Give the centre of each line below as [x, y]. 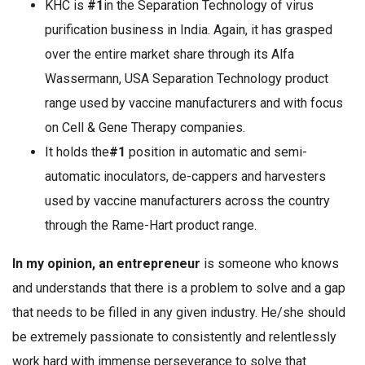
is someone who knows [270, 264]
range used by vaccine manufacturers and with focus [194, 103]
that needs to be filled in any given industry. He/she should [179, 313]
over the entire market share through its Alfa [169, 55]
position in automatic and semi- [216, 152]
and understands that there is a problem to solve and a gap [179, 288]
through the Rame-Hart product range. [151, 226]
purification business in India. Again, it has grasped [189, 30]
